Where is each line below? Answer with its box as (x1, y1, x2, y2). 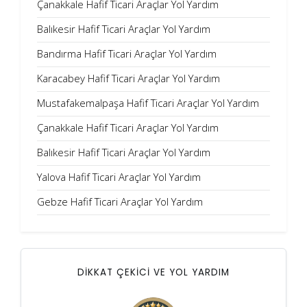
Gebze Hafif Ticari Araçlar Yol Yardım (37, 195, 203, 209)
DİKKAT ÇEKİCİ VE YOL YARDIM (77, 266, 230, 280)
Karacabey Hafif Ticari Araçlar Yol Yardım (37, 71, 220, 86)
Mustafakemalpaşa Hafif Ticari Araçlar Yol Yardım (37, 96, 259, 110)
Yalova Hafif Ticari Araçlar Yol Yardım (37, 170, 201, 184)
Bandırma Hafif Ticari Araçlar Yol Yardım (37, 47, 217, 61)
